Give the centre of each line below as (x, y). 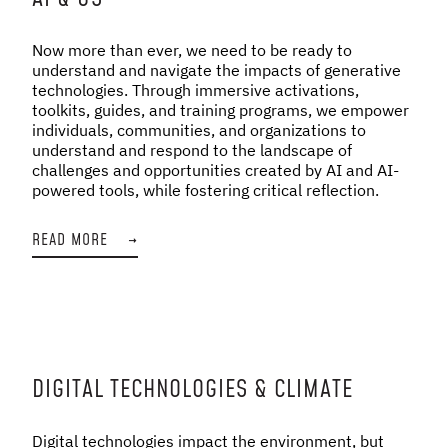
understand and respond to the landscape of (192, 149)
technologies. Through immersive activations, (195, 89)
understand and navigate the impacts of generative (216, 69)
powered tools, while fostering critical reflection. (205, 189)
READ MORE (70, 239)
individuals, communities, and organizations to (199, 129)
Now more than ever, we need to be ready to (192, 49)
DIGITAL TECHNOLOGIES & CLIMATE (192, 389)
